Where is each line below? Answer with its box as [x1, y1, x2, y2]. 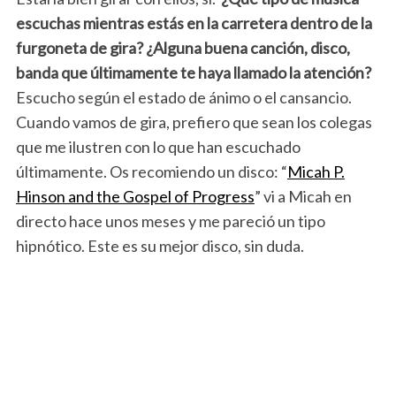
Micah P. [286, 162, 345, 182]
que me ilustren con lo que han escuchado [15, 137, 301, 157]
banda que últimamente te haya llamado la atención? [15, 63, 371, 83]
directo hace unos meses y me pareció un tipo [15, 211, 325, 232]
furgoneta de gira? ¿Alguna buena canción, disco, [15, 38, 350, 58]
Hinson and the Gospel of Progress [15, 187, 255, 207]
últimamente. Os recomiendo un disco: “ [15, 162, 287, 182]
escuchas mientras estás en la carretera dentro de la [15, 13, 372, 34]
